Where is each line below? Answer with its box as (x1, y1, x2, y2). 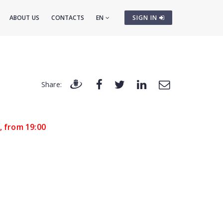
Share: (41, 80, 62, 90)
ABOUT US (9, 13, 40, 22)
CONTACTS (51, 13, 84, 22)
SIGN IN (132, 13, 159, 22)
